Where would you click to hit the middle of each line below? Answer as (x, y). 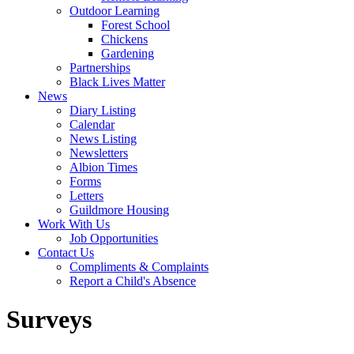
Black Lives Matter (117, 81)
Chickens (124, 39)
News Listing (103, 138)
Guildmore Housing (119, 209)
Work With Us (74, 224)
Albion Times (104, 167)
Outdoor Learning (115, 10)
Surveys (49, 320)
